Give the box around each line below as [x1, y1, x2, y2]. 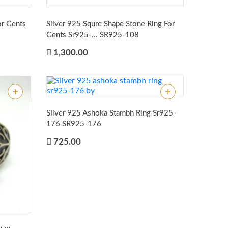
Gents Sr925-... [46, 31, 100, 39]
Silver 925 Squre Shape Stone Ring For [46, 20, 175, 28]
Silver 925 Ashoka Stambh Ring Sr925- [46, 109, 176, 117]
